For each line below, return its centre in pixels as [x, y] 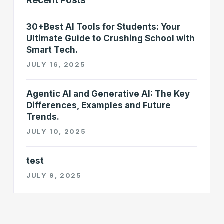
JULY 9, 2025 [54, 175]
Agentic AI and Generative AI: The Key [108, 94]
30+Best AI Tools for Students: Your [103, 27]
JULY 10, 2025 [56, 131]
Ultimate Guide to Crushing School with [111, 38]
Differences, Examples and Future [99, 105]
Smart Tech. [52, 50]
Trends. [43, 117]
